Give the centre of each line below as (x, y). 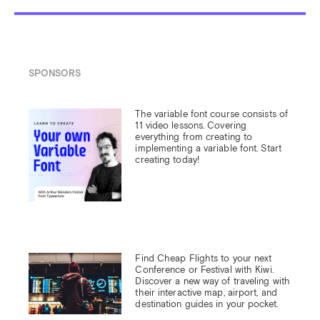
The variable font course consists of (212, 114)
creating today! (167, 159)
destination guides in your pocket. (206, 304)
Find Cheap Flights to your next (204, 258)
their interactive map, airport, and (206, 292)
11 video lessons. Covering (191, 125)
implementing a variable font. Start (208, 148)
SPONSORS (54, 74)
